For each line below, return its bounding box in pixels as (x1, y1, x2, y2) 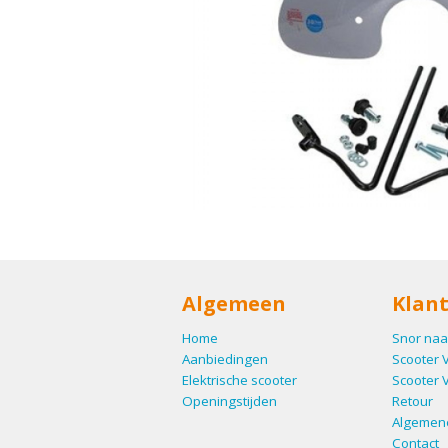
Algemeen (182, 290, 286, 318)
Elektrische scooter (182, 370, 297, 389)
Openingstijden (182, 391, 277, 410)
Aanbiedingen (182, 349, 268, 368)
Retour (392, 391, 433, 410)
